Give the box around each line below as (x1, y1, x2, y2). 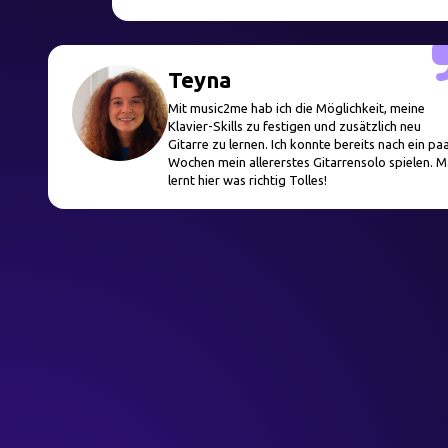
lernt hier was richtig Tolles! (168, 172, 327, 187)
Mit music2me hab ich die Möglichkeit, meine (168, 100, 425, 115)
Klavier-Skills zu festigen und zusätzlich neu (168, 118, 421, 133)
